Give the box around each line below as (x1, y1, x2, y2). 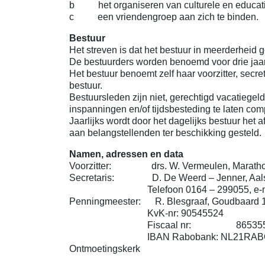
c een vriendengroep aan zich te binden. (69, 12, 258, 22)
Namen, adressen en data (69, 149, 183, 159)
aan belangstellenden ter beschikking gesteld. (69, 128, 261, 138)
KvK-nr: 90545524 (69, 208, 224, 218)
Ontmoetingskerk (69, 244, 140, 254)
